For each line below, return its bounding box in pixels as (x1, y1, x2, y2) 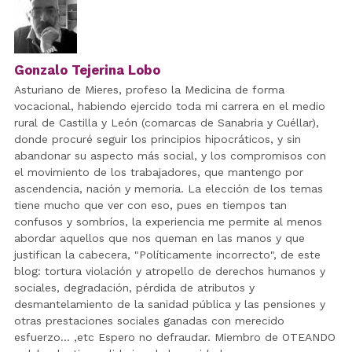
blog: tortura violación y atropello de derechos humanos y (13, 265, 325, 277)
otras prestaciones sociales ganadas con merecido (13, 314, 284, 327)
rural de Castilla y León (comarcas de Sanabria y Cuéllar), (13, 116, 319, 129)
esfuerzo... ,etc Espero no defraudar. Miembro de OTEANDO (13, 331, 335, 343)
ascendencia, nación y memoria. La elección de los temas (13, 182, 323, 195)
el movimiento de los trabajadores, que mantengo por (13, 166, 303, 178)
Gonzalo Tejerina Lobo (13, 62, 160, 78)
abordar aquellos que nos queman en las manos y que (13, 232, 305, 244)
